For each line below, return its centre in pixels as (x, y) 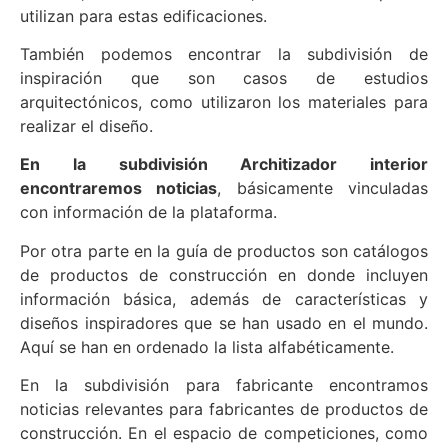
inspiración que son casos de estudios (224, 78)
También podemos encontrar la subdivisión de (224, 54)
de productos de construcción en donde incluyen (224, 274)
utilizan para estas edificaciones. (143, 15)
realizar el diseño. (86, 126)
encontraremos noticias (119, 188)
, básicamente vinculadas (323, 188)
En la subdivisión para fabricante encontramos (224, 385)
